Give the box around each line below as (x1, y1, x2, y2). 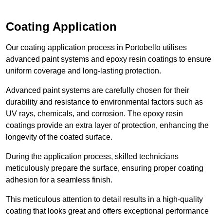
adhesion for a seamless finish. (6, 175, 114, 184)
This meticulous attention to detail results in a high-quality (6, 195, 203, 203)
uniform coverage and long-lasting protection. (6, 66, 161, 75)
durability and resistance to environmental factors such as (6, 97, 203, 106)
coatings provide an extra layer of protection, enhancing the (6, 121, 209, 129)
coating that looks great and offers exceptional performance (6, 206, 209, 215)
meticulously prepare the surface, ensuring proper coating (6, 163, 203, 172)
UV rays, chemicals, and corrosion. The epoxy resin (6, 109, 183, 118)
